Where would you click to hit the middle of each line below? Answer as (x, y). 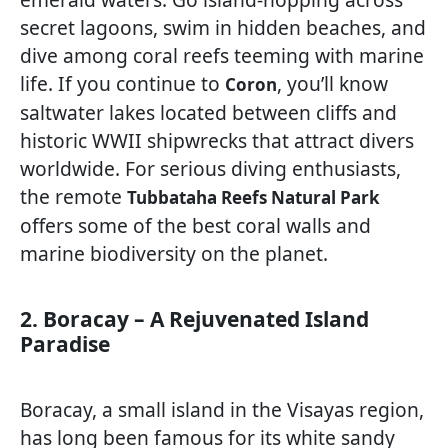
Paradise (65, 343)
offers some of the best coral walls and (195, 225)
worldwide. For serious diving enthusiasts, (210, 168)
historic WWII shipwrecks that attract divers (217, 140)
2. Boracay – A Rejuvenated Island (194, 318)
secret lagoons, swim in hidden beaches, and (223, 27)
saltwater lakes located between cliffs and (208, 112)
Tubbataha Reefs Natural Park (253, 197)
